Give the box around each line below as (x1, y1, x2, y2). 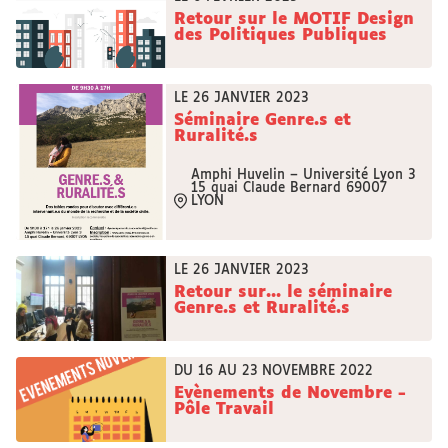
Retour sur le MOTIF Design (174, 11, 414, 28)
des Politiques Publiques (174, 27, 387, 44)
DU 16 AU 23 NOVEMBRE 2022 (174, 365, 373, 378)
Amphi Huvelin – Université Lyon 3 (191, 169, 420, 182)
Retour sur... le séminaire (174, 284, 392, 301)
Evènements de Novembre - (174, 385, 406, 402)
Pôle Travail (174, 401, 274, 418)
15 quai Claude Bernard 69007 (191, 182, 387, 195)
